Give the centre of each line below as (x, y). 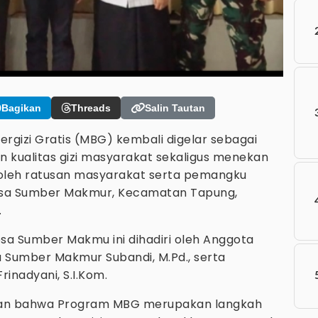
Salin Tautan (175, 108)
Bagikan (21, 108)
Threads (91, 108)
